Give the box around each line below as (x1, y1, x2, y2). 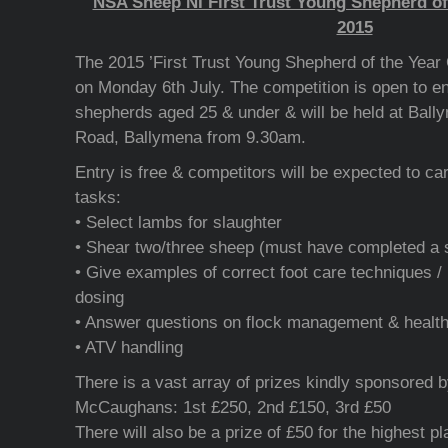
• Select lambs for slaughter (74, 213, 282, 232)
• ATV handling (74, 338, 183, 357)
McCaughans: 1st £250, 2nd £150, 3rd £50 (74, 398, 391, 417)
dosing (74, 288, 124, 307)
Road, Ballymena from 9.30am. (74, 128, 306, 147)
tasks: (74, 188, 121, 207)
